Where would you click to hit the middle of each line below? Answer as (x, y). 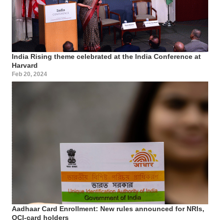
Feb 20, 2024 (29, 74)
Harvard (25, 65)
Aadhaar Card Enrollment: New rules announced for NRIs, (108, 208)
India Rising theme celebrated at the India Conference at (106, 56)
